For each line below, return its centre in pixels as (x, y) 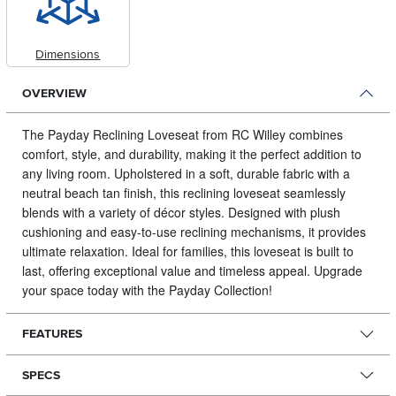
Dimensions (68, 54)
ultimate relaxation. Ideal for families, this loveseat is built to (187, 251)
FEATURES (52, 334)
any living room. (68, 174)
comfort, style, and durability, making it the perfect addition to (191, 154)
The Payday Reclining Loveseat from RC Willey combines (182, 135)
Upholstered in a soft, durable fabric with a (232, 174)
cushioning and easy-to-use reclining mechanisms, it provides (194, 232)
